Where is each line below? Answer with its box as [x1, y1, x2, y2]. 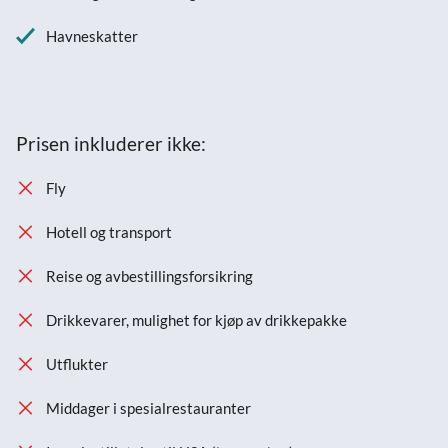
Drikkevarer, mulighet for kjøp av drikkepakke [46, 310, 347, 329]
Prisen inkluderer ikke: [16, 131, 206, 155]
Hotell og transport [46, 222, 172, 241]
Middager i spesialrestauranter [46, 398, 251, 417]
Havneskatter [46, 26, 138, 45]
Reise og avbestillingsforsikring [46, 266, 253, 285]
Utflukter [46, 354, 108, 373]
